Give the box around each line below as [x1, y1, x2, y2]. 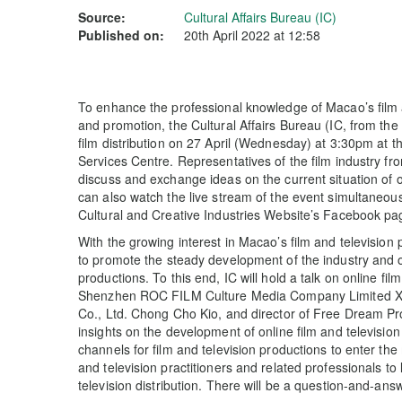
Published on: [78, 26, 164, 44]
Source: [78, 8, 126, 26]
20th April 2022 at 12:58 [184, 26, 320, 44]
